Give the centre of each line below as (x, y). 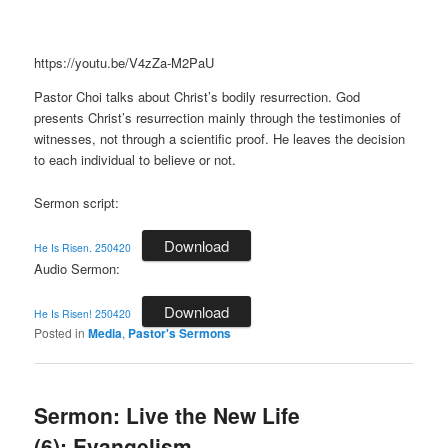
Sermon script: (77, 202)
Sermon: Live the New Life (167, 415)
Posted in (60, 332)
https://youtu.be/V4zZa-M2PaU (124, 63)
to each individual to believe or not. (135, 160)
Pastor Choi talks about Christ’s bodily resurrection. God (197, 97)
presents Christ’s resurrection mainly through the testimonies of (218, 118)
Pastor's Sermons (180, 332)
